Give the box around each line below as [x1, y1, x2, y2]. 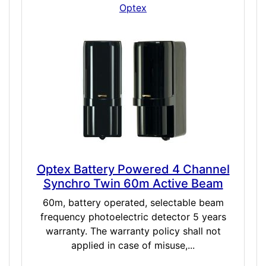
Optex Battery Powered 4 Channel [36, 162, 230, 177]
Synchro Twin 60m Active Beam [43, 176, 223, 191]
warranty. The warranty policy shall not [45, 225, 221, 237]
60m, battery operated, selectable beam [42, 197, 224, 209]
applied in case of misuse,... [71, 239, 195, 252]
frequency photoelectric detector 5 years [40, 211, 226, 223]
